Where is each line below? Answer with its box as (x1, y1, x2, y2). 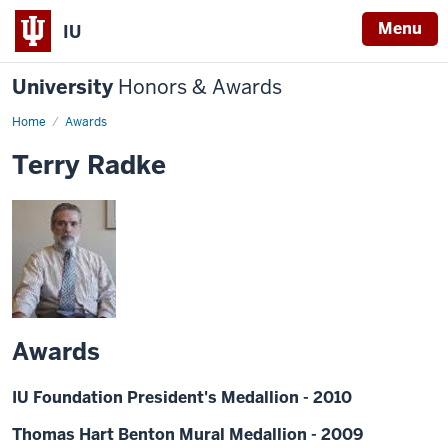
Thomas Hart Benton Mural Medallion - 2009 (12, 424, 363, 445)
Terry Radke (12, 148, 166, 182)
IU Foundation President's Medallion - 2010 (12, 387, 352, 408)
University (12, 74, 118, 100)
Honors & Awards (118, 74, 282, 100)
